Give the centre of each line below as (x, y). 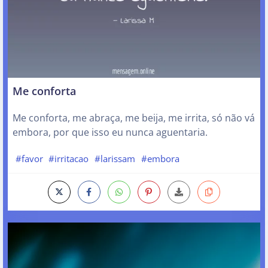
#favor (29, 158)
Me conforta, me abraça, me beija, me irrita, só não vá (134, 118)
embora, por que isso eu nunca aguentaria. (110, 133)
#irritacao (69, 158)
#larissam (115, 158)
